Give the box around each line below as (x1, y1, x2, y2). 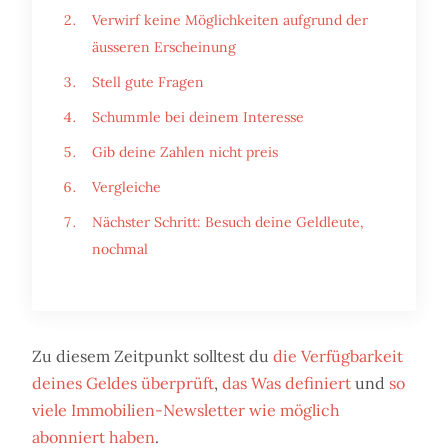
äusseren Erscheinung (92, 38, 236, 57)
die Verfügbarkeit (273, 346, 403, 367)
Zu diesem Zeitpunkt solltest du (32, 346, 273, 367)
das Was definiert (222, 373, 351, 394)
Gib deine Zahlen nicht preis (92, 143, 278, 162)
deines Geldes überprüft (32, 373, 214, 394)
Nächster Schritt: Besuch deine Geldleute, (92, 213, 364, 232)
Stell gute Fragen (92, 73, 204, 92)
